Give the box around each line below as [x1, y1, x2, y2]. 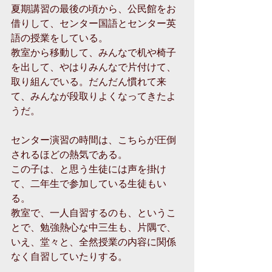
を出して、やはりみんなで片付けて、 [11, 60, 176, 73]
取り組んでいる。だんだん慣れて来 [11, 75, 166, 87]
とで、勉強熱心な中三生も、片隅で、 [11, 220, 176, 233]
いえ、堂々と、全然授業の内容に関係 [11, 235, 176, 248]
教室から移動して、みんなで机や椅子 [11, 46, 176, 58]
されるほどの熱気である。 [11, 148, 127, 160]
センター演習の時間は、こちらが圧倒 [11, 133, 176, 146]
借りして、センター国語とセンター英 [11, 16, 176, 29]
